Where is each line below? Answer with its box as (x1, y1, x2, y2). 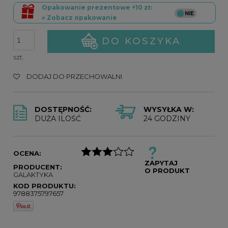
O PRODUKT (144, 166, 190, 175)
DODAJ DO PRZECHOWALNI (26, 72, 122, 81)
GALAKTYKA (13, 170, 53, 179)
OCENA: (13, 149, 41, 158)
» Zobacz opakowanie (42, 14, 117, 22)
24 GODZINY (144, 114, 190, 124)
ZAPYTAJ (144, 159, 178, 167)
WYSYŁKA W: (144, 105, 194, 115)
